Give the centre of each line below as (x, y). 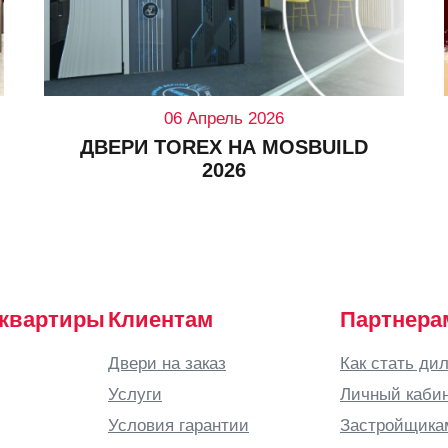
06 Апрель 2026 (223, 117)
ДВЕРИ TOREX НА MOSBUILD (223, 146)
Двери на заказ (167, 363)
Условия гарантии (178, 425)
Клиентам (160, 319)
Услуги (135, 394)
